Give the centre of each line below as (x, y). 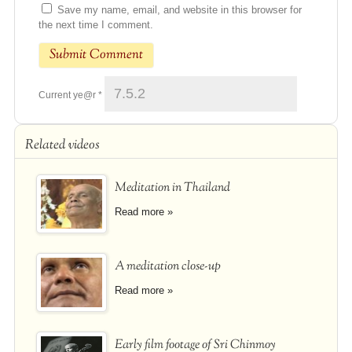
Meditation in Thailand (172, 189)
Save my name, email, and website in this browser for (179, 10)
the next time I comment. (95, 25)
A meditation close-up (167, 267)
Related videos (62, 146)
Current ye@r (68, 95)
